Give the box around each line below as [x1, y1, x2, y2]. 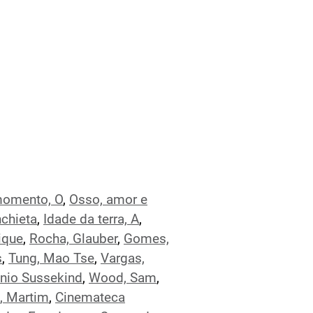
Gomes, [124, 231, 169, 247]
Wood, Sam [89, 270, 156, 286]
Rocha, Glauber [29, 231, 117, 247]
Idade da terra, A [43, 212, 139, 227]
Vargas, [101, 251, 145, 266]
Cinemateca [55, 290, 125, 305]
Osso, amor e [69, 192, 147, 208]
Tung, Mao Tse [8, 251, 94, 266]
